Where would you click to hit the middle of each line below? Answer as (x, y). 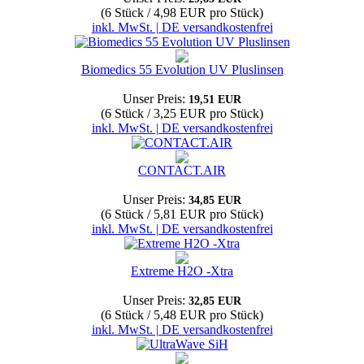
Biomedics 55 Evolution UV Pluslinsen (182, 69)
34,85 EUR (215, 200)
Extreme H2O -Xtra (182, 271)
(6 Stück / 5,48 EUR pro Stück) (182, 315)
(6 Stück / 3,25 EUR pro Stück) (182, 113)
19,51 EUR (215, 100)
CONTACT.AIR (182, 170)
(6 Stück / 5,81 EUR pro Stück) (182, 214)
